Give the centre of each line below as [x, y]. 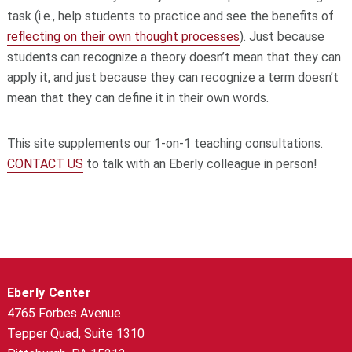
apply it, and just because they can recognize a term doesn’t [172, 78]
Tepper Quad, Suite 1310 [75, 334]
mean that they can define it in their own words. [137, 98]
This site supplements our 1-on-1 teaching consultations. [165, 144]
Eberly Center [49, 293]
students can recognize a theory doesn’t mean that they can [174, 57]
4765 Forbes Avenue [64, 313]
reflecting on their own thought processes [123, 37]
